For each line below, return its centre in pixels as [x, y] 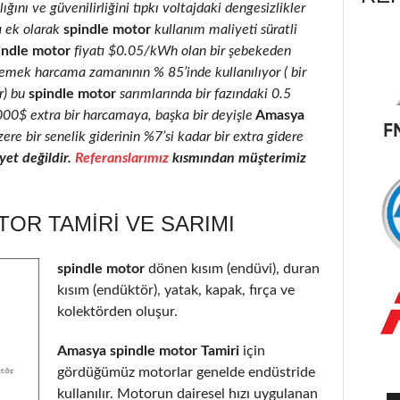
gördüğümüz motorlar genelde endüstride [186, 372]
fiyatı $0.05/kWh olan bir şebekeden [183, 50]
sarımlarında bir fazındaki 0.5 [204, 93]
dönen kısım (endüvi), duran [234, 268]
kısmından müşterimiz [237, 158]
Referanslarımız [122, 158]
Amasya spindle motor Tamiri [148, 350]
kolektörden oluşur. [117, 311]
